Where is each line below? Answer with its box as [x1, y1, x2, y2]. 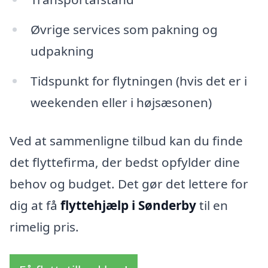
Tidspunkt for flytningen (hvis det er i [30, 72, 247, 90]
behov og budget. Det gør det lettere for [10, 175, 248, 192]
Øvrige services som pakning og [30, 21, 218, 38]
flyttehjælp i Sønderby [60, 196, 196, 214]
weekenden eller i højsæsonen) [30, 94, 212, 111]
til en [196, 196, 228, 214]
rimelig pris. [10, 218, 79, 235]
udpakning [30, 42, 94, 60]
